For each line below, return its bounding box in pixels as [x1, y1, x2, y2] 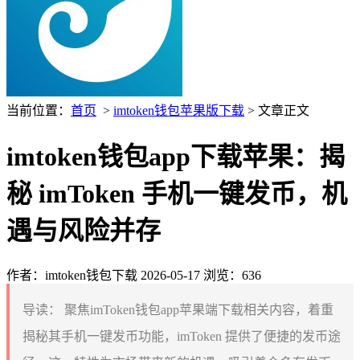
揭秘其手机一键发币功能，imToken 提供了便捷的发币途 [22, 329, 341, 343]
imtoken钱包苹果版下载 [113, 104, 244, 117]
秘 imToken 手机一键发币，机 [6, 179, 347, 209]
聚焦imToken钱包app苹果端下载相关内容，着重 [61, 302, 333, 317]
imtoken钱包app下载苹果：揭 [6, 142, 345, 172]
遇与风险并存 [6, 216, 161, 246]
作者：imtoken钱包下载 [6, 268, 137, 282]
